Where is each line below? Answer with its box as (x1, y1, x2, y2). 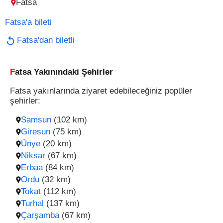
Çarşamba (21, 211, 59, 220)
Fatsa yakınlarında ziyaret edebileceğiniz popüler (10, 86, 192, 96)
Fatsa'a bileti (5, 17, 52, 27)
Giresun (21, 127, 50, 136)
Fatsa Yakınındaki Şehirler (15, 67, 113, 77)
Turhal (21, 199, 44, 208)
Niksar (21, 151, 45, 160)
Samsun (21, 115, 51, 124)
